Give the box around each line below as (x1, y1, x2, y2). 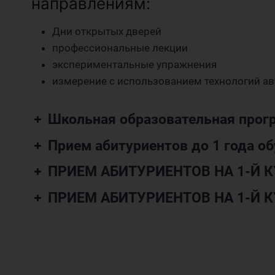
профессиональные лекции (52, 42, 188, 54)
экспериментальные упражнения (52, 58, 217, 71)
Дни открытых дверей (52, 25, 161, 37)
